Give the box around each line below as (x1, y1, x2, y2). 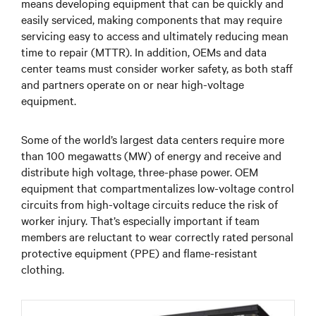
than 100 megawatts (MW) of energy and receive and (21, 147, 281, 163)
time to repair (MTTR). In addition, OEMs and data (21, 43, 267, 59)
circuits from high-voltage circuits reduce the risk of (21, 195, 278, 212)
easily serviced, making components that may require (21, 11, 282, 27)
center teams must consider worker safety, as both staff (21, 59, 293, 75)
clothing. (21, 260, 64, 276)
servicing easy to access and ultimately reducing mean (21, 27, 288, 43)
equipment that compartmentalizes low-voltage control (21, 179, 294, 195)
